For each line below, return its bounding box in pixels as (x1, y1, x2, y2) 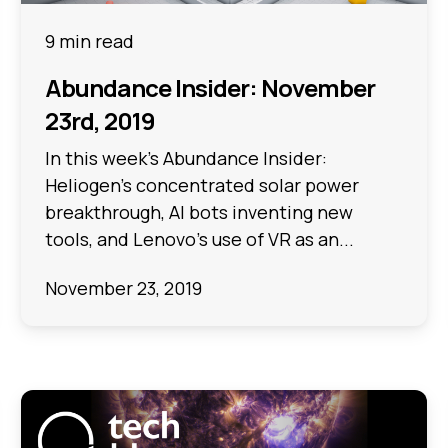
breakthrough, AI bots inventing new (45, 199, 354, 224)
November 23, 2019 (45, 276, 203, 300)
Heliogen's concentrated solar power (45, 172, 360, 197)
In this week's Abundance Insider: (45, 145, 328, 170)
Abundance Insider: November (45, 70, 376, 104)
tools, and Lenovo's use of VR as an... (45, 226, 355, 251)
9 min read (45, 28, 135, 53)
